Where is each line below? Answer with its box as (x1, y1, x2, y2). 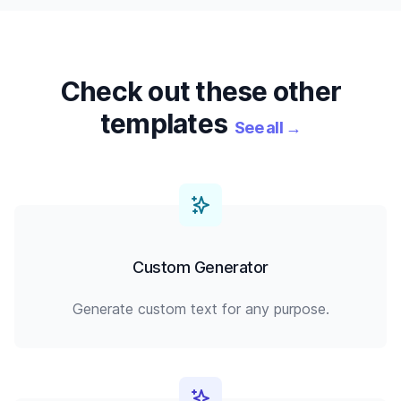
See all (235, 118, 283, 137)
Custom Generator (132, 258, 269, 277)
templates (99, 107, 227, 140)
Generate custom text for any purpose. (72, 300, 329, 318)
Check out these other (59, 75, 342, 107)
